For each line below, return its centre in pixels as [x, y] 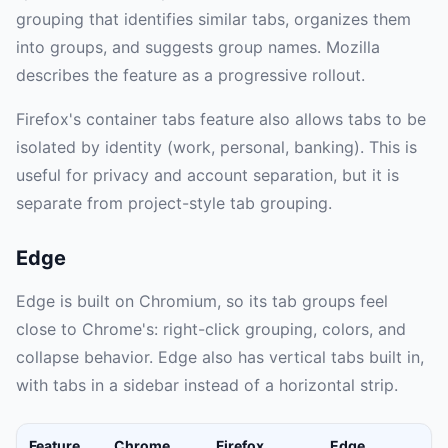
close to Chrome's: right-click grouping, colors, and [211, 329]
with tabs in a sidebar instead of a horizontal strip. [207, 385]
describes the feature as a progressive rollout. [190, 75]
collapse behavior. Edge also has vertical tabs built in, [220, 357]
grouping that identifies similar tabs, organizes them [213, 19]
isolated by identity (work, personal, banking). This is [216, 147]
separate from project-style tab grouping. [174, 203]
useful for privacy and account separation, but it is [207, 175]
